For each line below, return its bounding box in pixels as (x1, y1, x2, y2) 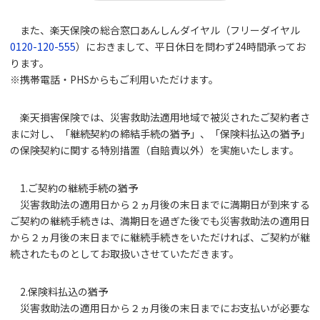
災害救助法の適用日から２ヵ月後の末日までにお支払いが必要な (20, 301, 310, 315)
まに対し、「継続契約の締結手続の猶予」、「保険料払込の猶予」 (10, 126, 310, 141)
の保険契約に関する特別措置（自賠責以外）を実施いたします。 (10, 143, 299, 157)
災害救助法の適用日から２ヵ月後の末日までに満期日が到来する (20, 197, 310, 211)
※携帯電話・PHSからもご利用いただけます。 (10, 72, 219, 86)
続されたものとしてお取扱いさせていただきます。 (10, 246, 239, 261)
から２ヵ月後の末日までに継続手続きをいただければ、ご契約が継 (10, 230, 310, 244)
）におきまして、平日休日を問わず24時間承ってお (76, 39, 306, 54)
